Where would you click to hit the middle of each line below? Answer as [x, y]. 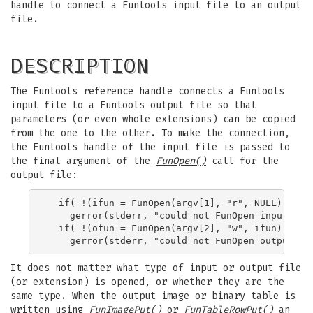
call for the [242, 161]
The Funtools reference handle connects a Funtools [147, 91]
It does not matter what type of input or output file [156, 268]
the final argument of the [83, 161]
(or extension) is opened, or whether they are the [147, 282]
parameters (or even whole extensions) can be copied [153, 119]
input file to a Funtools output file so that [133, 105]
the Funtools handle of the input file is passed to [150, 147]
